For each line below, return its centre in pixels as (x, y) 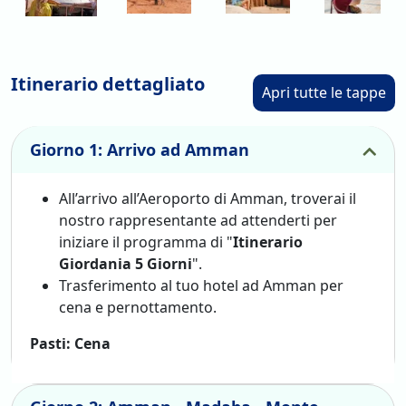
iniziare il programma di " (146, 242)
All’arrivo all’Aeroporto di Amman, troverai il (208, 198)
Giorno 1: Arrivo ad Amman (140, 149)
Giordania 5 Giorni (126, 263)
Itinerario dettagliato (108, 83)
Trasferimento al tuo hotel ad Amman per (201, 285)
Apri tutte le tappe (324, 92)
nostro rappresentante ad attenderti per (198, 220)
